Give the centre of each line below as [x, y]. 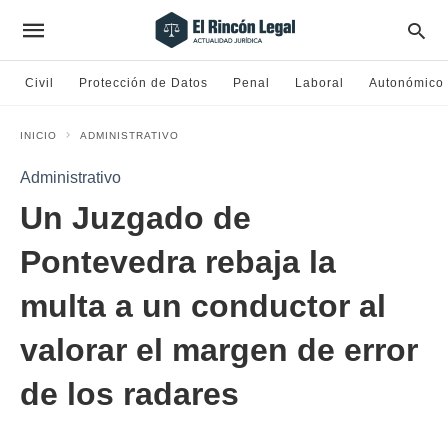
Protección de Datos [143, 83]
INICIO [38, 135]
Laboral [319, 83]
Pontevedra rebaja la [178, 262]
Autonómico [406, 83]
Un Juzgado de [135, 218]
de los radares [129, 394]
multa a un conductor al [203, 306]
